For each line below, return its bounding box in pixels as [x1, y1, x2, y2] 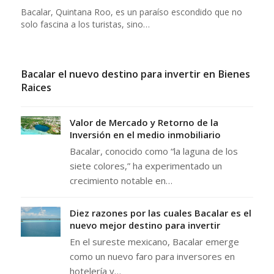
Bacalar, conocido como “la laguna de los [69, 145, 238, 158]
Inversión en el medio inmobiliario [69, 128, 221, 141]
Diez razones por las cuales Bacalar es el [69, 207, 251, 220]
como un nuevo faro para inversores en [69, 250, 235, 263]
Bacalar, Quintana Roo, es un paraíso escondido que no [20, 6, 242, 18]
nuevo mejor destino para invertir [69, 219, 220, 232]
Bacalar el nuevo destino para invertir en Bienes [20, 67, 250, 81]
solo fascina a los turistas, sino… [20, 18, 150, 31]
